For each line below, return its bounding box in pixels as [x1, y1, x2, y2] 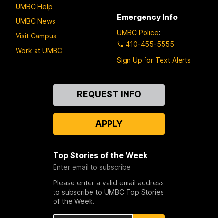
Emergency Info [117, 12, 178, 22]
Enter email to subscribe [53, 163, 131, 172]
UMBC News [16, 17, 55, 25]
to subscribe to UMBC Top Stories [53, 188, 164, 197]
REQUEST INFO [76, 89, 141, 100]
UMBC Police [117, 28, 159, 37]
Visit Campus [16, 31, 56, 40]
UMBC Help [16, 2, 53, 11]
